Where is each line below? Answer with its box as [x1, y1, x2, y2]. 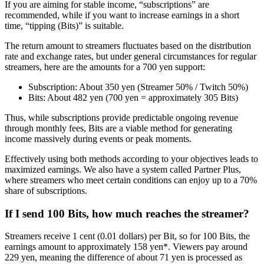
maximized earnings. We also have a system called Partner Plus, [5, 164, 241, 174]
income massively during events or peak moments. [5, 133, 192, 144]
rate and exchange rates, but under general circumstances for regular [5, 51, 256, 61]
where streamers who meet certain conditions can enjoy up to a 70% [5, 174, 257, 185]
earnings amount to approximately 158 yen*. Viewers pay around [5, 242, 247, 252]
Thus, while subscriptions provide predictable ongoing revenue [5, 112, 238, 123]
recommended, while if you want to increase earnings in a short [5, 9, 239, 20]
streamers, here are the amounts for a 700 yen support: [5, 61, 205, 72]
